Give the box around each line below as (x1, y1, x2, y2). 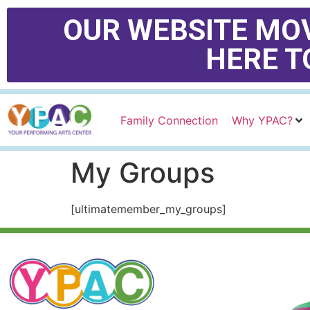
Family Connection (120, 113, 219, 127)
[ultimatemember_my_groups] (71, 202, 226, 217)
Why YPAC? (232, 113, 293, 127)
